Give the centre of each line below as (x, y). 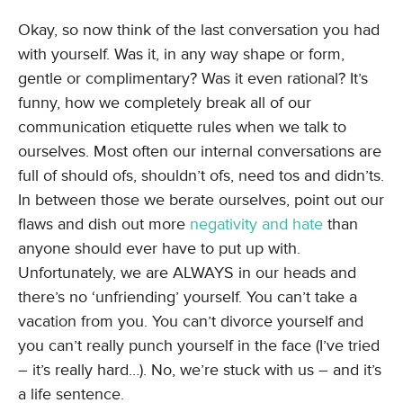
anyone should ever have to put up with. (159, 248)
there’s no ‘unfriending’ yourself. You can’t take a (188, 297)
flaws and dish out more (104, 224)
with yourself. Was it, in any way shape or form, (181, 54)
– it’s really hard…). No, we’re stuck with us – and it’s (200, 370)
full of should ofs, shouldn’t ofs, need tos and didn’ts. (201, 175)
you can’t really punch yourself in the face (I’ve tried (199, 345)
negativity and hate (256, 224)
